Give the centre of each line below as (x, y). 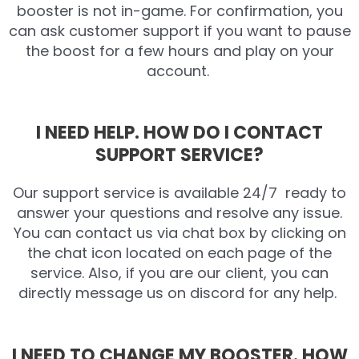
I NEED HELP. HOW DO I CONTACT (179, 133)
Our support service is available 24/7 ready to (179, 193)
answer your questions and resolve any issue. (179, 213)
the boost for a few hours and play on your (179, 50)
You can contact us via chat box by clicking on (179, 233)
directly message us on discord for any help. (179, 293)
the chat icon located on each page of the (179, 253)
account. (179, 71)
